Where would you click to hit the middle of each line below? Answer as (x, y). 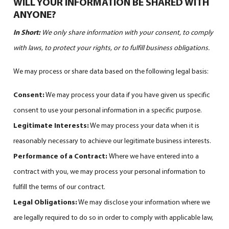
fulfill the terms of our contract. (60, 186)
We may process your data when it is (144, 125)
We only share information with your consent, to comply (128, 32)
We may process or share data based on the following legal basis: (111, 71)
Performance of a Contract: (61, 156)
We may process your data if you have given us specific (128, 94)
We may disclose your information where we (144, 202)
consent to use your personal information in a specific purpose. (108, 110)
